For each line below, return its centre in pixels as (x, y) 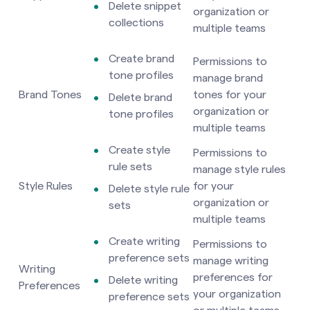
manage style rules (239, 169)
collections (136, 22)
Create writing (144, 241)
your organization (237, 294)
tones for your (230, 94)
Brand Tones (50, 94)
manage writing (231, 261)
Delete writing (143, 280)
